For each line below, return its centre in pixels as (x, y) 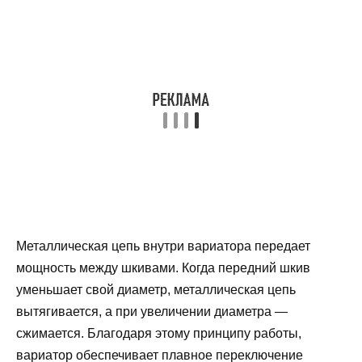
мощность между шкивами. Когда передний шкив (163, 268)
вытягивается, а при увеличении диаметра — (152, 312)
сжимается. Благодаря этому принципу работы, (159, 334)
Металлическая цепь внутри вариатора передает (163, 246)
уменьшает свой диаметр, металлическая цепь (156, 290)
